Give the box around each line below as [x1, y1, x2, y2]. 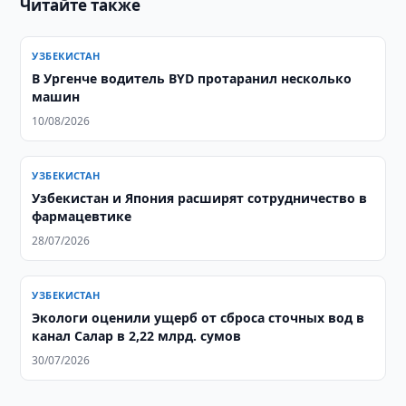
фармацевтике [32, 208, 132, 225]
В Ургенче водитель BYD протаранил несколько [32, 70, 353, 87]
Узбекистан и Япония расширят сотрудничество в [32, 189, 368, 207]
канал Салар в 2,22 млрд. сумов [32, 327, 242, 344]
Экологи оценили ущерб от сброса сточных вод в [32, 309, 365, 326]
